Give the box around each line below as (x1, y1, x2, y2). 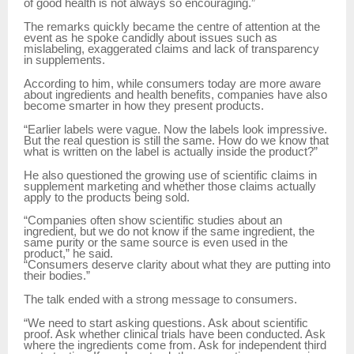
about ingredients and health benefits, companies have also (24, 88, 327, 101)
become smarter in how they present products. (24, 99, 264, 112)
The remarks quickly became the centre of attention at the (24, 20, 320, 33)
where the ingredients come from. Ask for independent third (24, 339, 326, 352)
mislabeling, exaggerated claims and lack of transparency (24, 42, 319, 55)
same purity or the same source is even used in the (24, 236, 288, 250)
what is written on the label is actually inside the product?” (24, 145, 318, 158)
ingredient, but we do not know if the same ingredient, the (24, 225, 314, 239)
